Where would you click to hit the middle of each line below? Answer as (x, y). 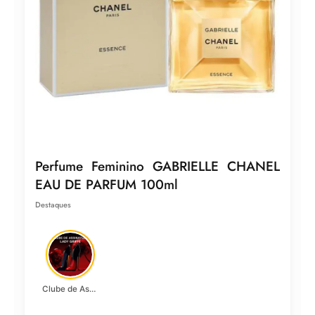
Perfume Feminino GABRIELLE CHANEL (157, 167)
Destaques (53, 204)
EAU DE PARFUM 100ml (107, 185)
